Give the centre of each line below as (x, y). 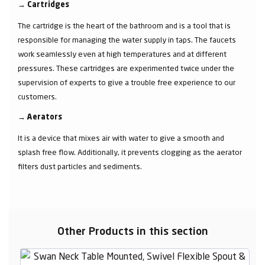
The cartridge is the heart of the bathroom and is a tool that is (124, 25)
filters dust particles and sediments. (81, 166)
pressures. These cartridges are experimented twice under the (126, 68)
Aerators (45, 117)
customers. (38, 96)
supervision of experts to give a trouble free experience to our (127, 82)
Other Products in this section (132, 232)
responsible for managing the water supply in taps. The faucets (127, 40)
